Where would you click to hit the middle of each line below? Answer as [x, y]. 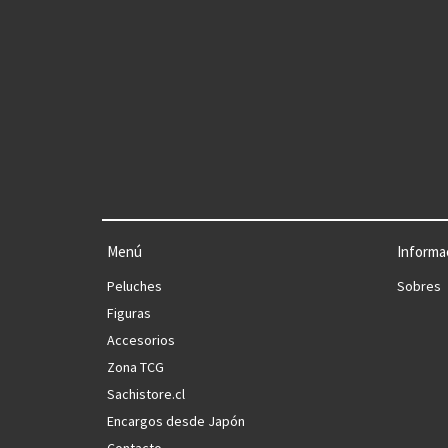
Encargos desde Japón [176, 421]
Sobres [419, 286]
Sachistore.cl [146, 394]
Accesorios [141, 340]
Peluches [134, 286]
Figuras [129, 313]
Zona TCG [135, 367]
